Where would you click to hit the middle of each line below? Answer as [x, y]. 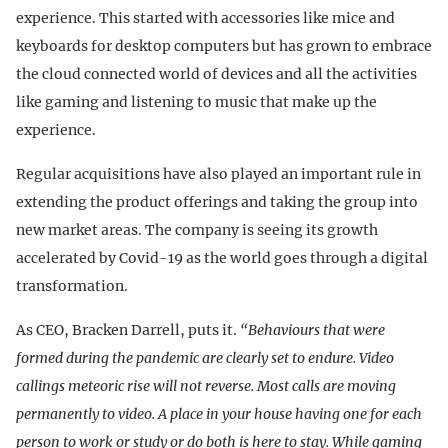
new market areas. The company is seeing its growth [197, 230]
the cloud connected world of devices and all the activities [216, 74]
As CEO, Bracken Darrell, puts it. [128, 330]
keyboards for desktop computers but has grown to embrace [224, 46]
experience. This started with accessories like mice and [205, 18]
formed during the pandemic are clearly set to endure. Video [205, 358]
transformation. [72, 286]
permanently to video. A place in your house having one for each [219, 414]
